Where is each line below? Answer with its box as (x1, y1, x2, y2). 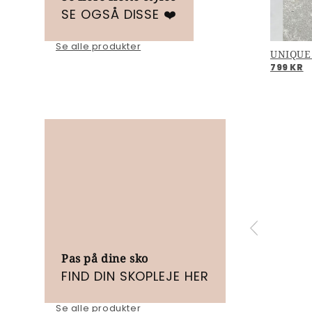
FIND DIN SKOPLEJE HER (61, 267, 209, 286)
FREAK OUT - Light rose (58, 47, 178, 61)
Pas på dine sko (61, 251, 148, 267)
